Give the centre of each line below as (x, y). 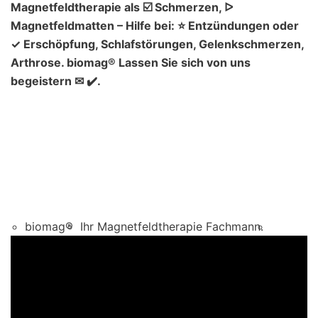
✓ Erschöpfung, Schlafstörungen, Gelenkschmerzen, (157, 44)
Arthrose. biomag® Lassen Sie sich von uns (131, 62)
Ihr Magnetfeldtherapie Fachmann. (172, 226)
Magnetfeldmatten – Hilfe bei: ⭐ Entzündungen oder (155, 25)
